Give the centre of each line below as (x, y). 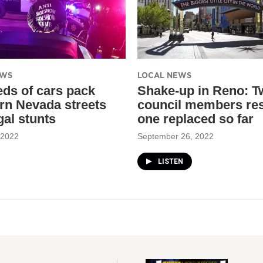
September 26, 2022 (176, 136)
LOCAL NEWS (164, 75)
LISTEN (171, 161)
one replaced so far (195, 119)
